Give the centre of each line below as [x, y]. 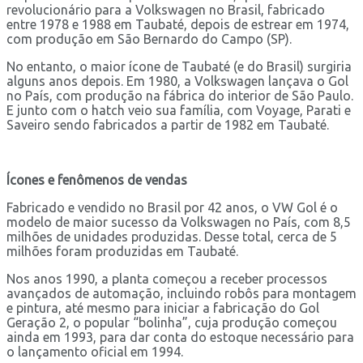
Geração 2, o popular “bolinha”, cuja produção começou [172, 322]
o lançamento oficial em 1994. [95, 351]
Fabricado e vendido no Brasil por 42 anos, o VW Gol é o [172, 207]
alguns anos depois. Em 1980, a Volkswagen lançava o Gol [177, 81]
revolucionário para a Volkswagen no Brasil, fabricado [166, 9]
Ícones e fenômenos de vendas [97, 179]
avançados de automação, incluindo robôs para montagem [181, 293]
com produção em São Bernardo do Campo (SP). [149, 38]
